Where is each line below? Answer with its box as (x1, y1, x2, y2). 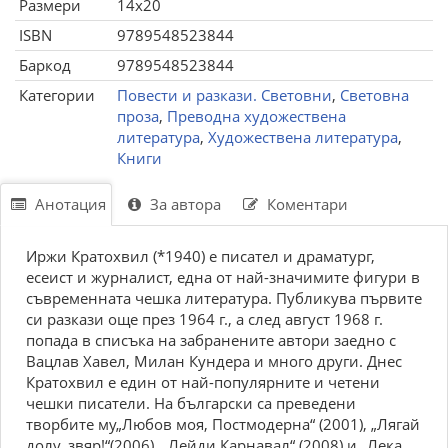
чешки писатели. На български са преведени (26, 393, 356, 413)
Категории (19, 85, 95, 105)
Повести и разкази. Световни (117, 85, 332, 105)
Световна (340, 85, 409, 105)
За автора (146, 194, 221, 214)
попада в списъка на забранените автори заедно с (26, 330, 396, 350)
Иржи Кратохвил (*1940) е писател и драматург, (26, 246, 375, 266)
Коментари (263, 194, 348, 214)
